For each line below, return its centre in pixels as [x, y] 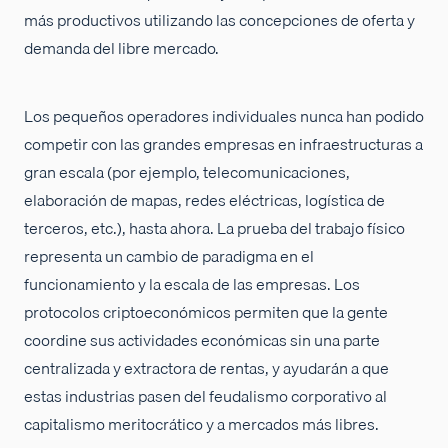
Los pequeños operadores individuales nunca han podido [224, 116]
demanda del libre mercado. [121, 48]
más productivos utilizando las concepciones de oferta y [219, 20]
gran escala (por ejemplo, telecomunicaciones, [187, 172]
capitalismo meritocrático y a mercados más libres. [201, 424]
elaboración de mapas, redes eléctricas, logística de [204, 200]
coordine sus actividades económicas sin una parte [202, 340]
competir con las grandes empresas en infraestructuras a [223, 144]
